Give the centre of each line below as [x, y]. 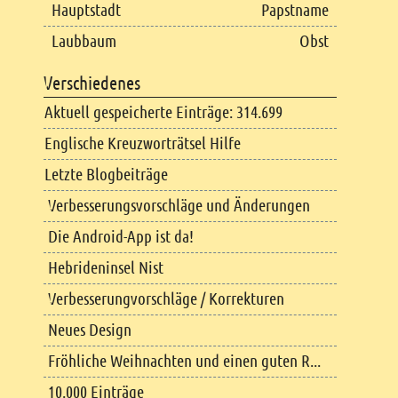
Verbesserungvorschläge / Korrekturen [166, 298]
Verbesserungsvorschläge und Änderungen [179, 205]
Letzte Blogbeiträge [106, 174]
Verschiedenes [92, 83]
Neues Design [90, 330]
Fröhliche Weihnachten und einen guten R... [184, 361]
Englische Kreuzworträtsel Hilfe [143, 143]
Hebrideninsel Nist [106, 267]
